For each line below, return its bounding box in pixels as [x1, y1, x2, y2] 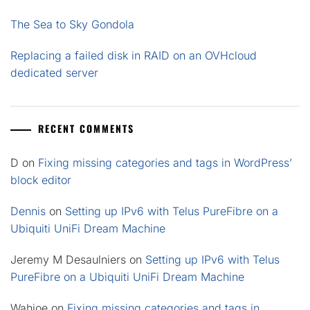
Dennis [10, 204, 46, 218]
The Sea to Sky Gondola [10, 17, 134, 31]
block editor [10, 173, 71, 187]
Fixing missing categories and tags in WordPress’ [38, 156, 292, 170]
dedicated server [10, 66, 98, 80]
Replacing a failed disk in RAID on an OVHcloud [10, 48, 257, 62]
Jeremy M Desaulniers [10, 253, 126, 266]
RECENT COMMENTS [38, 121, 134, 136]
